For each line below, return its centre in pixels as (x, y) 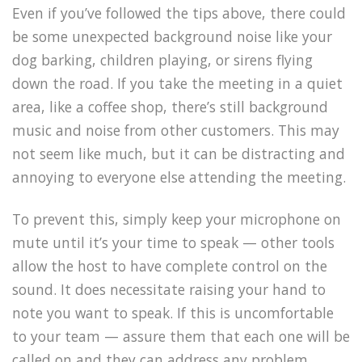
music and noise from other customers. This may (176, 130)
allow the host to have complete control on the (170, 266)
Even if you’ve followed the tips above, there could (179, 13)
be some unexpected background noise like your (172, 36)
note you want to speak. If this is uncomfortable (173, 313)
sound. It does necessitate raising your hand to (169, 290)
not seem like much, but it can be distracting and (179, 153)
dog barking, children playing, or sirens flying (162, 59)
